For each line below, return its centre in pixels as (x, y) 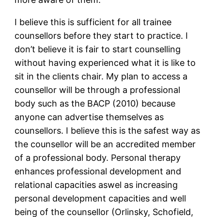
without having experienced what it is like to (105, 63)
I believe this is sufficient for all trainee (93, 22)
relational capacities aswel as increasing (96, 185)
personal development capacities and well (101, 199)
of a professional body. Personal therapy (98, 158)
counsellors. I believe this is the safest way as (108, 131)
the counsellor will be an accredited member (105, 144)
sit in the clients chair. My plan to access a (101, 77)
